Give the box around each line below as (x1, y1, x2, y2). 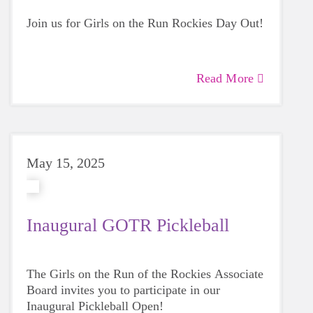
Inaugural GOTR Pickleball (27, 215, 229, 235)
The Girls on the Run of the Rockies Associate (27, 267, 263, 281)
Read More (196, 71, 254, 85)
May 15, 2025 (27, 155, 105, 170)
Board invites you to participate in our (27, 283, 220, 297)
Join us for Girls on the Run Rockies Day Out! (27, 16, 263, 30)
